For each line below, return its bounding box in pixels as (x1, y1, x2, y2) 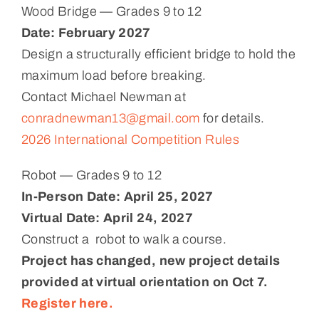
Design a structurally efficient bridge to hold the (21, 46, 296, 61)
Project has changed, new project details (21, 253, 281, 268)
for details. (199, 110, 265, 125)
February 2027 (58, 25, 151, 40)
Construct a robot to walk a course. (21, 231, 226, 246)
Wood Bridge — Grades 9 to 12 (21, 4, 202, 19)
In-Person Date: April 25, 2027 (21, 189, 214, 204)
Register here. (21, 296, 117, 310)
